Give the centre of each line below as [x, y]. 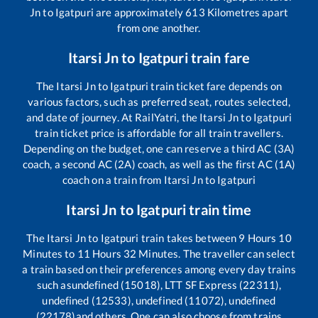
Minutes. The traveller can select [216, 254]
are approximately [139, 12]
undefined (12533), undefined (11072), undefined [159, 301]
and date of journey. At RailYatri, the [113, 117]
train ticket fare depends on [215, 86]
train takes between [189, 238]
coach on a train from [113, 180]
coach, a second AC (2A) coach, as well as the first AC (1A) [159, 164]
